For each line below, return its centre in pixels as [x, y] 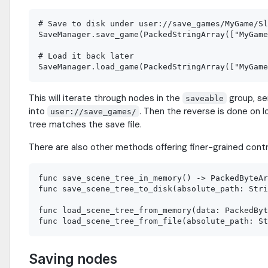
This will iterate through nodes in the [106, 98]
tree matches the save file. [85, 124]
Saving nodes [73, 258]
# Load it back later [86, 56]
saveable [205, 98]
